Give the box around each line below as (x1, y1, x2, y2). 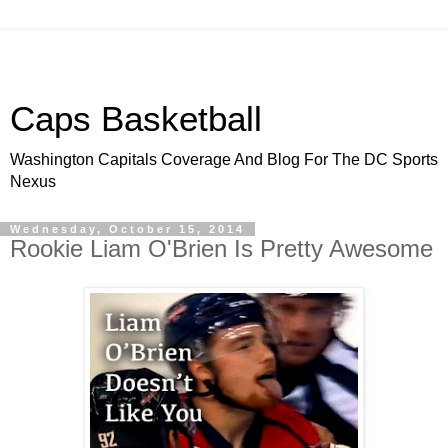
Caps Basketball (10, 100, 262, 138)
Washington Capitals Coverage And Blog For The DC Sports (10, 151, 438, 168)
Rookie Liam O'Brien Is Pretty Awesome (10, 235, 433, 262)
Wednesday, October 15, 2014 (10, 223, 245, 235)
